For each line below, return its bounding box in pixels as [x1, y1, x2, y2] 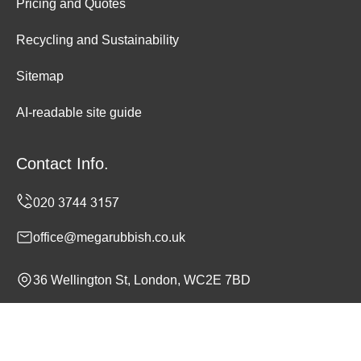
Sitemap [16, 68, 64, 83]
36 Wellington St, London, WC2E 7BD [33, 272, 251, 287]
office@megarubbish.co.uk [33, 230, 185, 244]
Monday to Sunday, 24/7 [33, 315, 171, 330]
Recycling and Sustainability [16, 32, 179, 47]
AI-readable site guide [16, 105, 142, 119]
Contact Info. [16, 154, 109, 172]
